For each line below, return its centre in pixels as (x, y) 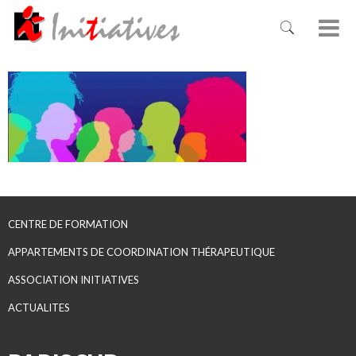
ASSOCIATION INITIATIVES (74, 280)
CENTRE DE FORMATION (68, 224)
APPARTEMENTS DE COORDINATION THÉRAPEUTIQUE (141, 252)
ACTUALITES (39, 308)
